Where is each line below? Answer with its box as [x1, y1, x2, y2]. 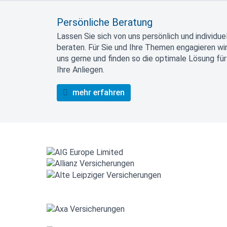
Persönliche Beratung [57, 16, 153, 28]
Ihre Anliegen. [57, 64, 104, 74]
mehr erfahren [70, 87, 125, 97]
